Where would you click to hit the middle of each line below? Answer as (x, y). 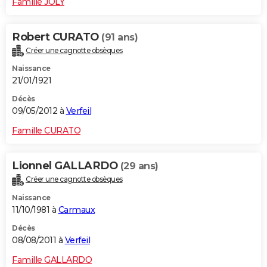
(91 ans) (119, 37)
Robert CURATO (57, 37)
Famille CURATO (46, 131)
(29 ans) (139, 166)
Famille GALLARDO (52, 260)
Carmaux (76, 210)
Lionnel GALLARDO (66, 166)
